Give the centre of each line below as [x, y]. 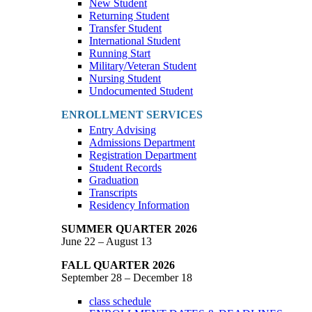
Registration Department [143, 155]
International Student [135, 41]
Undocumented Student [141, 91]
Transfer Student [125, 28]
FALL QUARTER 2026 [118, 265]
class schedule [120, 301]
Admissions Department [142, 142]
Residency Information [139, 205]
